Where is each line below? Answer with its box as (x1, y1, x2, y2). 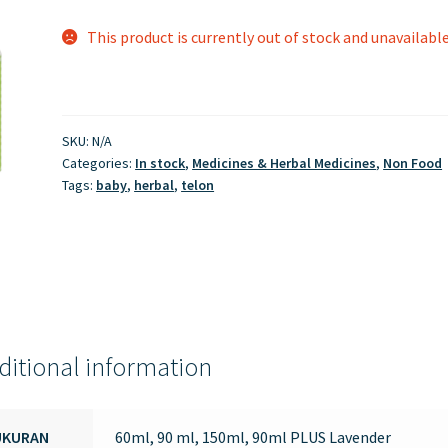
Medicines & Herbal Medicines (192, 154, 377, 172)
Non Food (383, 154, 443, 172)
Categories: (62, 154, 136, 172)
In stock (135, 154, 186, 172)
